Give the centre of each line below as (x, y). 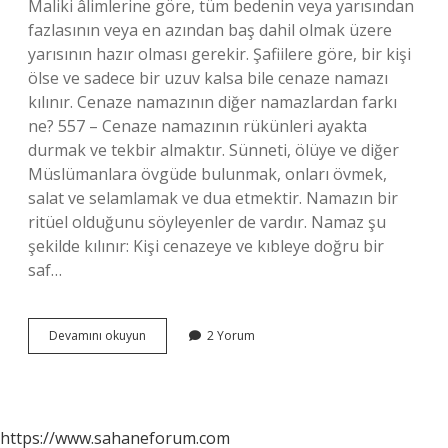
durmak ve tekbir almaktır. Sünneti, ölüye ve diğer (213, 150)
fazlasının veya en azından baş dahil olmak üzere (210, 30)
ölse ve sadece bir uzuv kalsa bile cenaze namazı (208, 78)
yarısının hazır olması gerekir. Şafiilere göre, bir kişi (219, 54)
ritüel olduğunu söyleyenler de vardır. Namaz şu (207, 222)
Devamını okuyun (97, 335)
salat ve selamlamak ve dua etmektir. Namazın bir (213, 198)
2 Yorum (231, 335)
